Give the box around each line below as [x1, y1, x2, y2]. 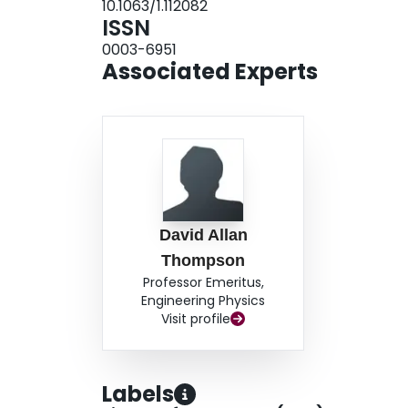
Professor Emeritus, [142, 273, 264, 292]
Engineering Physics [141, 291, 266, 311]
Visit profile [161, 310, 231, 329]
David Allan [158, 226, 248, 245]
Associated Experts [102, 56, 318, 87]
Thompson [161, 251, 246, 270]
